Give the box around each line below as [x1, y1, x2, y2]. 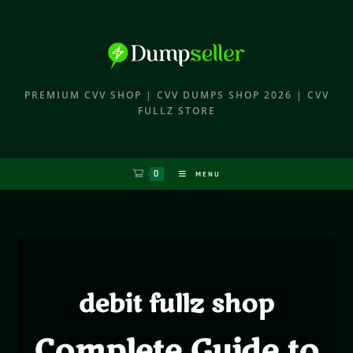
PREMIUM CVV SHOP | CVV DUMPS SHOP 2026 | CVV [24, 88, 329, 102]
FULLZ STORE [137, 104, 216, 118]
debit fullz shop [79, 288, 274, 321]
